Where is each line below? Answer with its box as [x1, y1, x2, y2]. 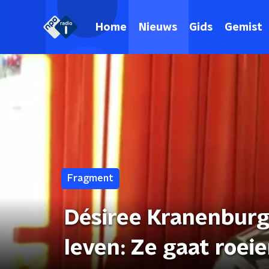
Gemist [225, 22, 262, 33]
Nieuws [139, 22, 177, 33]
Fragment [67, 174, 113, 183]
